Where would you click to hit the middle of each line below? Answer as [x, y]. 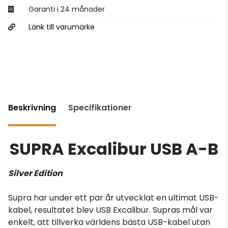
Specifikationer [100, 107]
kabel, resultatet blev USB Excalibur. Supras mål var [110, 210]
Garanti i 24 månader [67, 9]
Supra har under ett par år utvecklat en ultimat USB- [113, 197]
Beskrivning [32, 107]
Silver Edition [35, 173]
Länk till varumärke [62, 27]
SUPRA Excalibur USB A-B [114, 149]
